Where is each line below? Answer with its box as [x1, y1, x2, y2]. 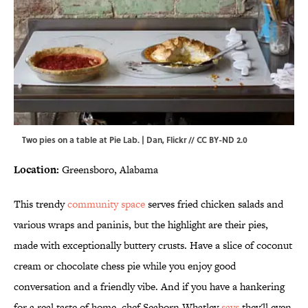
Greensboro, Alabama [59, 162, 158, 177]
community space [67, 197, 145, 212]
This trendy [14, 197, 67, 212]
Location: [14, 162, 59, 177]
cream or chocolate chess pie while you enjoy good [14, 258, 236, 274]
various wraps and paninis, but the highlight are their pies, [14, 217, 268, 232]
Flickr [166, 133, 186, 146]
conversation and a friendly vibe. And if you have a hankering [14, 279, 285, 294]
